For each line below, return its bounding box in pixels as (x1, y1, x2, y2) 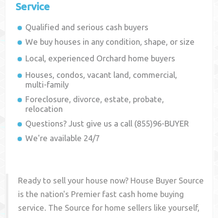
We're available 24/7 (25, 133, 100, 143)
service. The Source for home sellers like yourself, (18, 203, 200, 213)
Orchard (96, 54, 127, 63)
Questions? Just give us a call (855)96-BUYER (25, 119, 189, 128)
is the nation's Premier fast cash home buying (18, 189, 184, 199)
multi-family (25, 80, 69, 90)
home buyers (126, 54, 176, 63)
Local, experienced (25, 54, 97, 63)
